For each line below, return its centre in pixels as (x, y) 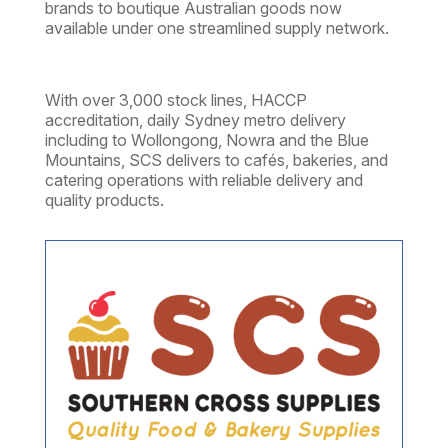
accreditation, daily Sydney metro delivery (195, 120)
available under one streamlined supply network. (218, 28)
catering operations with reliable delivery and (203, 180)
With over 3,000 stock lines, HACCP (175, 100)
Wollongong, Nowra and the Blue (249, 140)
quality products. (104, 200)
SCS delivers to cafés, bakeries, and (258, 160)
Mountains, (86, 160)
